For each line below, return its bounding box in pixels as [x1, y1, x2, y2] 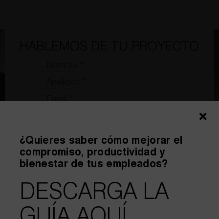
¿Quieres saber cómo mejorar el [19, 136, 183, 147]
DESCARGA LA [19, 181, 169, 204]
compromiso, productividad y [19, 148, 166, 158]
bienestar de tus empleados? [19, 159, 168, 170]
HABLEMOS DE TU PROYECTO [19, 40, 199, 53]
